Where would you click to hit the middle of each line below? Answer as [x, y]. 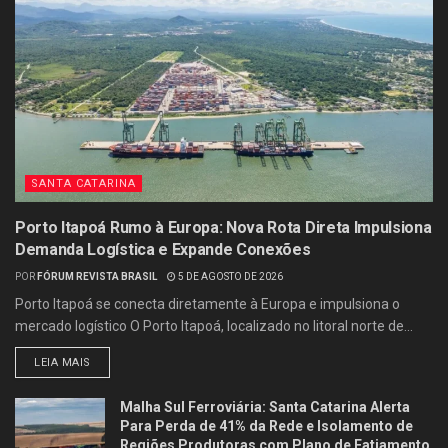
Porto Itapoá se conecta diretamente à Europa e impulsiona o [207, 304]
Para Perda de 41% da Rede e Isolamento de [266, 426]
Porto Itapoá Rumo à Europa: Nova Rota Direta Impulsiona [223, 228]
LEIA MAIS [62, 363]
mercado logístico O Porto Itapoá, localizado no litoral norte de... [214, 326]
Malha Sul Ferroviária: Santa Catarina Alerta [265, 407]
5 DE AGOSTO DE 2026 [229, 277]
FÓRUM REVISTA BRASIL [97, 277]
